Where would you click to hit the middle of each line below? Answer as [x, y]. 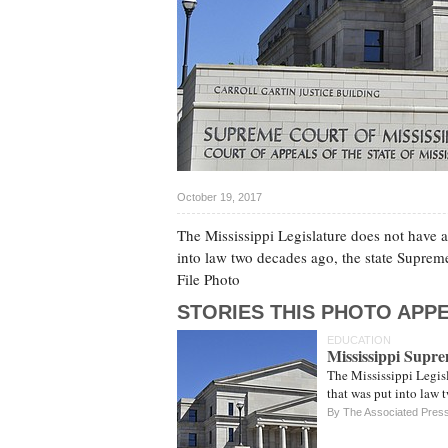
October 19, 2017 [219, 197]
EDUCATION [359, 340]
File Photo [208, 279]
